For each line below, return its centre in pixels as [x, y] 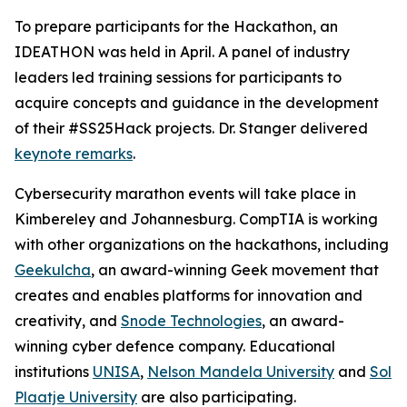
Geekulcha [53, 270]
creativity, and [68, 321]
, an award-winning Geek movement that [235, 270]
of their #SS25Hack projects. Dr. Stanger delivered [191, 128]
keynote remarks [74, 154]
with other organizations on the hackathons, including [202, 244]
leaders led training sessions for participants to [178, 77]
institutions [54, 372]
